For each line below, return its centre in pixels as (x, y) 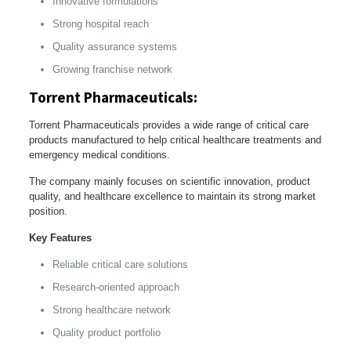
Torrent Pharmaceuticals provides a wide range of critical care (168, 125)
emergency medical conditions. (99, 154)
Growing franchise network (112, 69)
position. (48, 211)
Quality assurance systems (114, 46)
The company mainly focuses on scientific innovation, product (169, 181)
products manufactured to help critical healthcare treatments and (175, 139)
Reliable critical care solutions (120, 264)
